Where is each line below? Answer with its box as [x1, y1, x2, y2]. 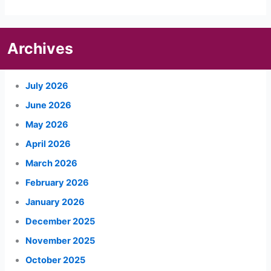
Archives [7, 39, 74, 57]
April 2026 [25, 138, 71, 149]
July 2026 [25, 80, 69, 92]
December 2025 [25, 215, 96, 227]
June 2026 [25, 100, 72, 111]
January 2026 [25, 196, 85, 207]
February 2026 [25, 177, 90, 188]
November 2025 [25, 235, 96, 246]
